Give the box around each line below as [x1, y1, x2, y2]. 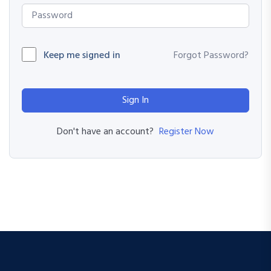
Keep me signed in [44, 48, 120, 64]
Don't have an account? [56, 124, 158, 140]
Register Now [158, 124, 214, 140]
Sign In [122, 93, 149, 109]
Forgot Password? [174, 48, 249, 64]
